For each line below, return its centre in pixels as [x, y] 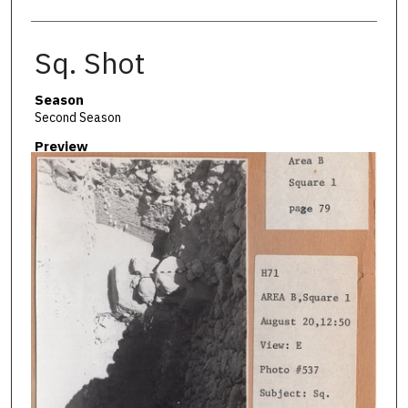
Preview [61, 147]
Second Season [77, 117]
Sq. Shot [89, 62]
